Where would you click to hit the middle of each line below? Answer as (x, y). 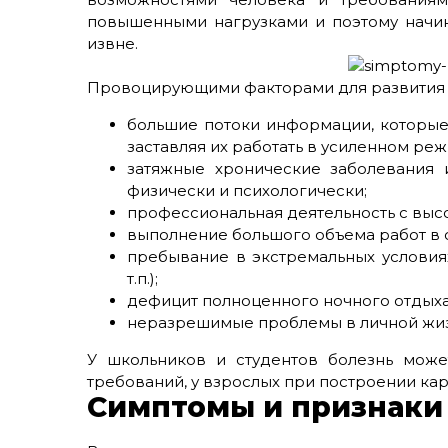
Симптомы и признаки (265, 407)
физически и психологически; (247, 190)
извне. (112, 43)
